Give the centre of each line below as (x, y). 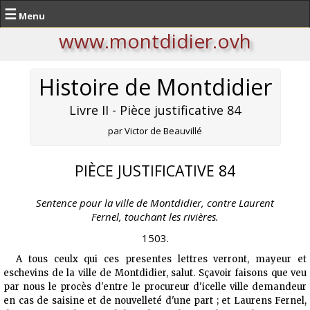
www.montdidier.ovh (155, 41)
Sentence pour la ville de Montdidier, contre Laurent (155, 202)
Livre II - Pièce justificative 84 (155, 110)
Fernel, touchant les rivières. (155, 216)
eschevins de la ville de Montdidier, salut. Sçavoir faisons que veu (155, 273)
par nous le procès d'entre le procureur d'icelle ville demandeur (155, 287)
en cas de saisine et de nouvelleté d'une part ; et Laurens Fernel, (155, 301)
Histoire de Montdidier (155, 87)
